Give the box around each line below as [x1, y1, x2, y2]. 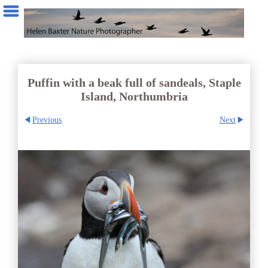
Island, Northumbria [80, 89, 188, 103]
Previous [32, 114, 62, 124]
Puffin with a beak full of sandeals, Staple [27, 75, 241, 89]
